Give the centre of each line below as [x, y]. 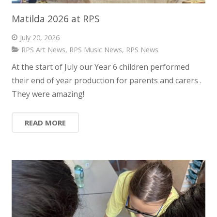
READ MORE [45, 122]
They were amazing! [48, 94]
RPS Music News [95, 50]
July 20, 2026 [39, 37]
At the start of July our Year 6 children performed [101, 67]
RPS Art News [43, 50]
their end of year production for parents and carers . [107, 80]
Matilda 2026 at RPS [56, 18]
